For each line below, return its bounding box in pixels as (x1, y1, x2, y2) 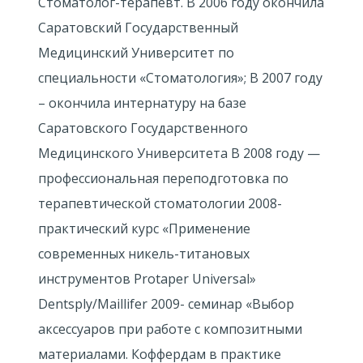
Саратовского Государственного (37, 119, 248, 137)
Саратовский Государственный (37, 19, 238, 36)
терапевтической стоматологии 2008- (37, 194, 282, 212)
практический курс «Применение (37, 220, 250, 237)
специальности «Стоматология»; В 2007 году (37, 69, 322, 87)
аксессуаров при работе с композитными (37, 320, 302, 338)
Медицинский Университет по (37, 44, 234, 62)
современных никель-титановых (37, 245, 250, 263)
